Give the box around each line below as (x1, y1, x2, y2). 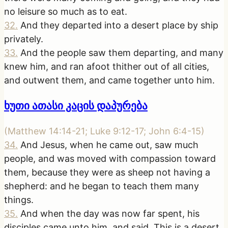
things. (4, 194, 34, 206)
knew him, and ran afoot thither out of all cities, (4, 61, 209, 72)
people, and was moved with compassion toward (4, 153, 216, 164)
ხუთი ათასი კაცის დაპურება (4, 99, 148, 112)
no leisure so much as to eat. (4, 6, 127, 17)
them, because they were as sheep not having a (4, 167, 210, 178)
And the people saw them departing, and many (20, 47, 223, 59)
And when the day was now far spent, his (20, 208, 199, 219)
